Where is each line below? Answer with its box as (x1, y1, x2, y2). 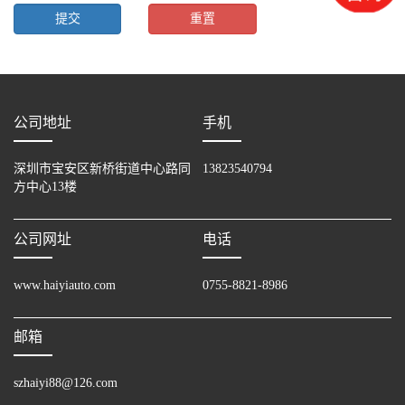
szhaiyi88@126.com (14, 376, 118, 391)
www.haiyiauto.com (14, 278, 116, 292)
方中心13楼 (14, 180, 77, 194)
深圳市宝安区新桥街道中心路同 (14, 162, 191, 176)
